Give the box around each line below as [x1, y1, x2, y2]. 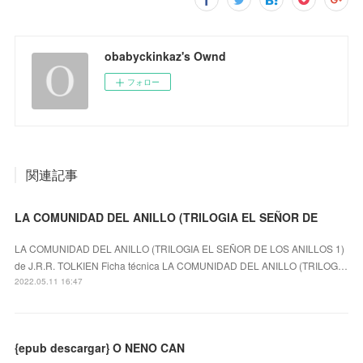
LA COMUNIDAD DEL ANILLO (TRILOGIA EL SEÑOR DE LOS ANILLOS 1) [15, 241, 345, 255]
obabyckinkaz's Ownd [105, 47, 227, 64]
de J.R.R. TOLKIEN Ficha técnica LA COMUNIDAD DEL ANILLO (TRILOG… [15, 258, 348, 272]
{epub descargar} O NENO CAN [15, 339, 186, 356]
